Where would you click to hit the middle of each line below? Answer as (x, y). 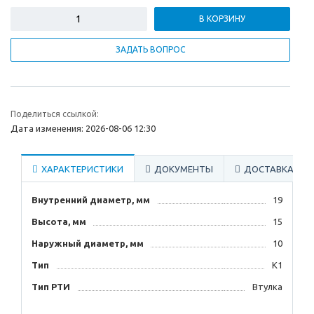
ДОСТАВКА (269, 169)
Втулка (267, 287)
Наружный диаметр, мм (88, 244)
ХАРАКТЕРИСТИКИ (82, 169)
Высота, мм (59, 222)
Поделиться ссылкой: (55, 114)
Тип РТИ (51, 287)
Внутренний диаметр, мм (91, 200)
